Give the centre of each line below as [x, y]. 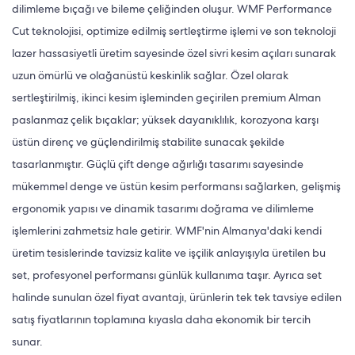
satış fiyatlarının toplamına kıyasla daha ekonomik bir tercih [161, 319]
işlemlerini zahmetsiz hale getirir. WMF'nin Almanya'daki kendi [167, 230]
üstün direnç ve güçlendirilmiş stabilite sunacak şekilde [148, 141]
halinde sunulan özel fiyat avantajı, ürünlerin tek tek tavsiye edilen [177, 297]
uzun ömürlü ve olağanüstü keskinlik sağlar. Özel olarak [150, 75]
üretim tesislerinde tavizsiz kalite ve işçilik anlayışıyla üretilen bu [169, 252]
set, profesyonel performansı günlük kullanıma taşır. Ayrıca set [167, 275]
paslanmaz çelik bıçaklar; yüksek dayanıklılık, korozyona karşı [165, 119]
